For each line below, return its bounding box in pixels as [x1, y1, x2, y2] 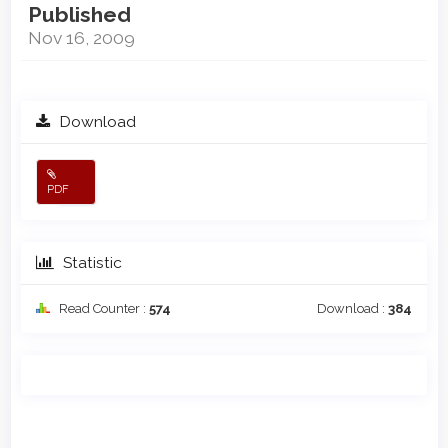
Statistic [59, 253, 122, 273]
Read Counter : [56, 301, 149, 317]
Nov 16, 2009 [28, 27, 135, 49]
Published [28, 2, 131, 28]
